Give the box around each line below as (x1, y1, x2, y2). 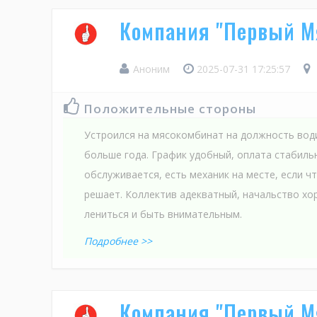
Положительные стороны (83, 100, 256, 117)
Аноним (130, 62, 173, 76)
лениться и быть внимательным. (84, 207, 242, 221)
